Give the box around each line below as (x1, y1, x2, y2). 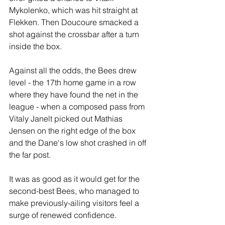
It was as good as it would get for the (9, 174, 142, 184)
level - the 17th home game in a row (9, 77, 138, 87)
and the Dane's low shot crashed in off (9, 138, 148, 148)
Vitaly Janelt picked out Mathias (9, 114, 125, 124)
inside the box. (9, 41, 62, 51)
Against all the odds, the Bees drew (9, 65, 139, 75)
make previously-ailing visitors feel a (9, 198, 141, 208)
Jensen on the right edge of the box (9, 126, 138, 136)
